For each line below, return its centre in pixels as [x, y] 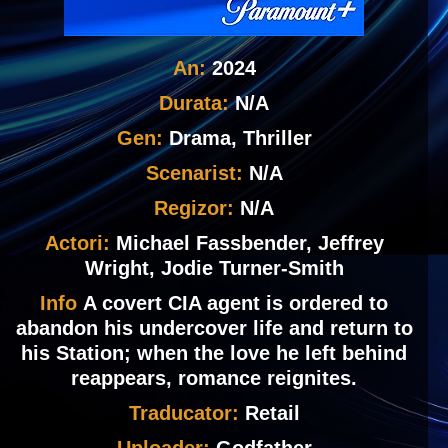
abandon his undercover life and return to [214, 328]
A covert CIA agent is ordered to [235, 303]
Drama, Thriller [240, 138]
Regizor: [197, 208]
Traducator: [186, 413]
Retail [272, 413]
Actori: [80, 243]
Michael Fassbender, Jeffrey [249, 243]
